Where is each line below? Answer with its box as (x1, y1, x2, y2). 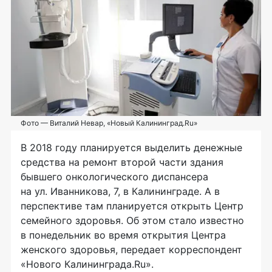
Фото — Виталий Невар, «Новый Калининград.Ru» (21, 118, 197, 128)
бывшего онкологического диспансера (21, 171, 208, 183)
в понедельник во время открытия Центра (21, 229, 226, 242)
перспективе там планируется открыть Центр (21, 200, 243, 212)
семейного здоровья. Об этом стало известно (21, 214, 244, 227)
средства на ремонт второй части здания (21, 156, 223, 169)
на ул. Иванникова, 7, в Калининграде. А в (21, 185, 220, 198)
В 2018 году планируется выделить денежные (21, 141, 242, 154)
